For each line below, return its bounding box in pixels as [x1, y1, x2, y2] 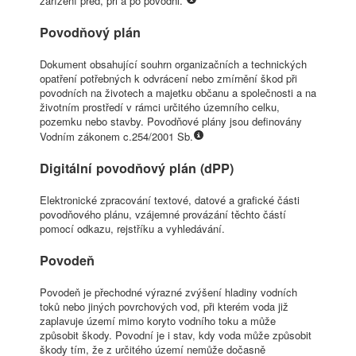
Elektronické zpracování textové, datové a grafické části [40, 192, 300, 208]
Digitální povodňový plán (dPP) [40, 159, 234, 178]
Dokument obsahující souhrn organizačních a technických [40, 56, 307, 72]
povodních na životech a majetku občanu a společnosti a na [40, 85, 316, 101]
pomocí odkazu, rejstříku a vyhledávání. [40, 221, 225, 237]
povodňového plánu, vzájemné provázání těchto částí [40, 207, 286, 222]
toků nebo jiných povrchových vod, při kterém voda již [40, 299, 288, 315]
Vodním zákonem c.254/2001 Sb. [40, 129, 193, 145]
